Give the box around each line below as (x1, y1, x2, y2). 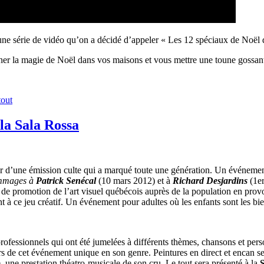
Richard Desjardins (173, 175, 247, 186)
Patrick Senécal (36, 175, 96, 186)
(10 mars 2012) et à (96, 175, 173, 186)
